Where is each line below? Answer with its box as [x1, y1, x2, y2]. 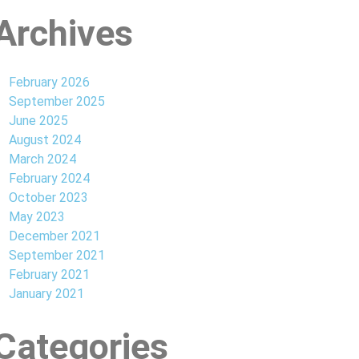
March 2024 [9, 151, 76, 167]
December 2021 [9, 228, 100, 244]
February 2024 [9, 171, 90, 186]
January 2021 [9, 286, 84, 301]
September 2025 [9, 94, 105, 109]
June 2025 [9, 113, 68, 128]
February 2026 [9, 75, 90, 90]
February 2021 [9, 267, 90, 282]
